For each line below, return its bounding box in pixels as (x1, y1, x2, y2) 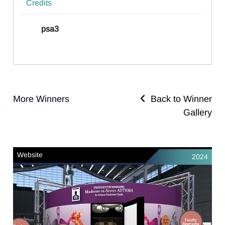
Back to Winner (145, 93, 212, 104)
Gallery (183, 107, 212, 118)
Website (17, 150, 43, 159)
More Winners (13, 93, 70, 104)
